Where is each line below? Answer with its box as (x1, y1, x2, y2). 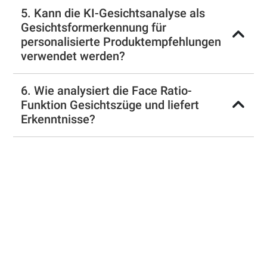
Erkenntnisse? (21, 112, 96, 127)
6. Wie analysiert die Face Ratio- (21, 83, 193, 98)
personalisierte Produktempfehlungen (21, 35, 222, 49)
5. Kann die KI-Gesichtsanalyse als (21, 6, 206, 21)
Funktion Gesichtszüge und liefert (21, 98, 200, 113)
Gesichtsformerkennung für (21, 20, 167, 35)
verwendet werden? (21, 49, 126, 64)
